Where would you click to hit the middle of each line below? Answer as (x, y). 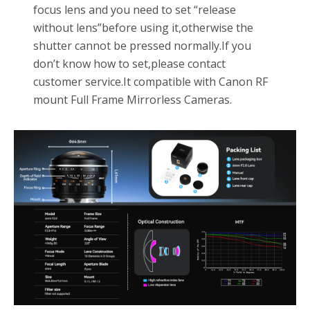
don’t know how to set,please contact (130, 64)
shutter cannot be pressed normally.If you (143, 46)
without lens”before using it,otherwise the (144, 28)
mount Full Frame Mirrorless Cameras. (133, 100)
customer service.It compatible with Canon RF (151, 82)
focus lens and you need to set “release (135, 10)
